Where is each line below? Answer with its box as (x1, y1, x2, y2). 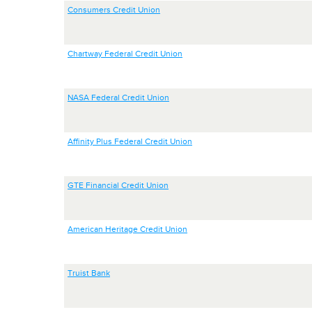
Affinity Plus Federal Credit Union (68, 136, 192, 146)
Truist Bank (68, 268, 110, 278)
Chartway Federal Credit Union (68, 49, 182, 58)
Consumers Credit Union (68, 5, 160, 15)
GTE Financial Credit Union (68, 180, 169, 190)
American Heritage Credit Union (68, 224, 187, 234)
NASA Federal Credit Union (68, 93, 169, 102)
